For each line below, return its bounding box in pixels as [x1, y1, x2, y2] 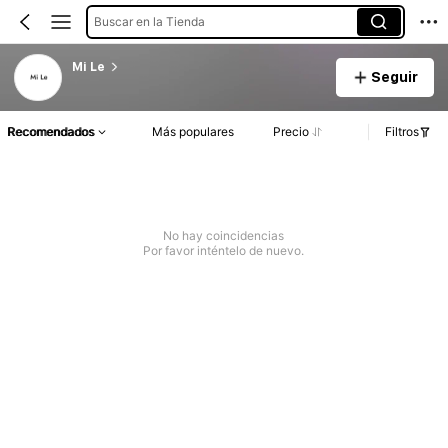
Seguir [370, 68, 418, 85]
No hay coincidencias [163, 228, 285, 244]
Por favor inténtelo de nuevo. [143, 243, 305, 259]
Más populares [152, 124, 235, 140]
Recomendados [7, 124, 94, 140]
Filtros [385, 124, 419, 140]
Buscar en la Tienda [93, 13, 205, 29]
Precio [272, 124, 309, 140]
